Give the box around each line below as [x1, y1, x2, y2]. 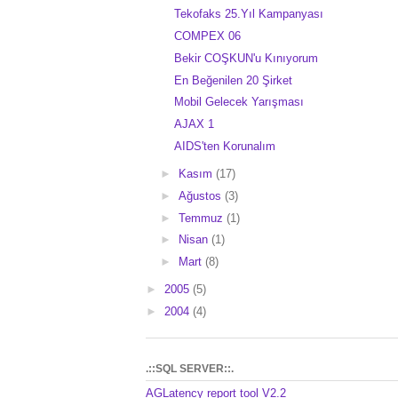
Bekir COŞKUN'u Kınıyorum [174, 51, 319, 65]
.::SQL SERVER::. [146, 362, 234, 375]
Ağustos [178, 188, 225, 203]
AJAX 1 [174, 117, 215, 131]
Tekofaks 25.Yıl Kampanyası [174, 7, 324, 21]
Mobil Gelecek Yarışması [174, 95, 305, 109]
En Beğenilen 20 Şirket [174, 73, 293, 87]
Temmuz [178, 211, 227, 225]
